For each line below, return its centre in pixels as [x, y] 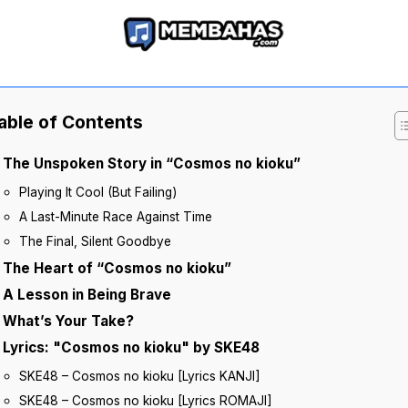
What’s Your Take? [68, 321]
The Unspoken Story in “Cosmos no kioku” [152, 163]
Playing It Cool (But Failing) [98, 192]
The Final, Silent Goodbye [95, 241]
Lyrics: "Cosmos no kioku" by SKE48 [131, 347]
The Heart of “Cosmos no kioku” [117, 268]
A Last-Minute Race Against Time [116, 217]
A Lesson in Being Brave [87, 295]
